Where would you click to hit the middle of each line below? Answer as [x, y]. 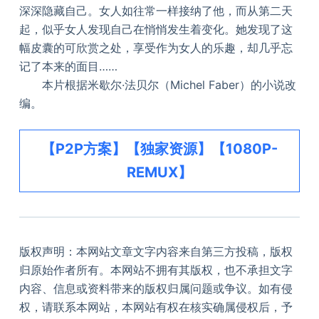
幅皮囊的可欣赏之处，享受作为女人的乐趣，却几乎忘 [156, 48]
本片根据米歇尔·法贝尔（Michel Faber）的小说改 [157, 85]
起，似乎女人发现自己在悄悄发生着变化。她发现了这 [156, 30]
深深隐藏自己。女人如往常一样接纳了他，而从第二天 [156, 11]
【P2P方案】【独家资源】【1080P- [159, 149]
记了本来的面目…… [68, 67]
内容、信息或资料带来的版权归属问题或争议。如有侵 [156, 289]
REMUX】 [159, 173]
